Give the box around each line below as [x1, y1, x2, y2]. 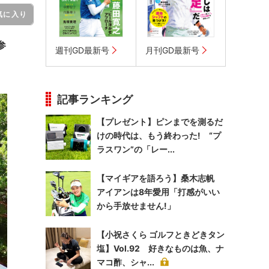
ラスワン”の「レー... [97, 144, 175, 154]
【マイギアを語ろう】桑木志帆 [97, 173, 223, 183]
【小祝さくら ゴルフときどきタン [97, 229, 225, 240]
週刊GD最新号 [55, 45, 109, 55]
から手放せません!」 [97, 201, 175, 211]
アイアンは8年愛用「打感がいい [97, 187, 220, 197]
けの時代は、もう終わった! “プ [97, 130, 221, 141]
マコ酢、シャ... [97, 257, 154, 267]
